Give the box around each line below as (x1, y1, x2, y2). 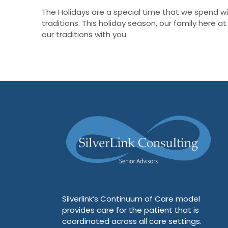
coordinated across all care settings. (62, 216, 202, 227)
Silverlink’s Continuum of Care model (62, 193, 200, 205)
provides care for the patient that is (62, 205, 199, 216)
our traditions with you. (42, 28, 128, 40)
